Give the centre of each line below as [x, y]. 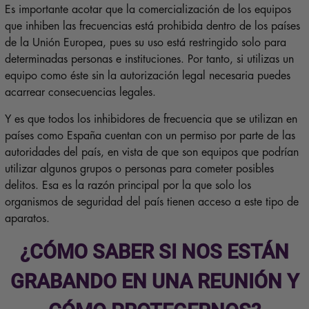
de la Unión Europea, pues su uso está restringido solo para [145, 43]
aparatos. [27, 219]
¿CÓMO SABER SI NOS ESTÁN [154, 252]
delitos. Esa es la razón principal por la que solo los [128, 186]
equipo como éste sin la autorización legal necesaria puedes [147, 76]
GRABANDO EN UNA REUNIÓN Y [154, 282]
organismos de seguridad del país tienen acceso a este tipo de [151, 202]
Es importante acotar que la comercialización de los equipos [148, 10]
